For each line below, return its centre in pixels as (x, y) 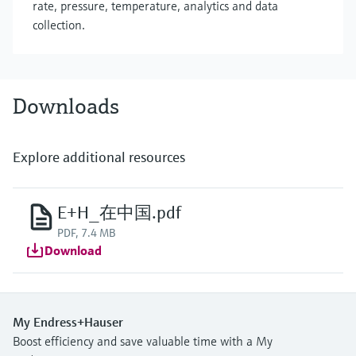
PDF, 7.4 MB (86, 233)
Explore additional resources (99, 157)
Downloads (66, 106)
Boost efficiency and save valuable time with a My (143, 341)
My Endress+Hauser (68, 322)
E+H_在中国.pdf (119, 213)
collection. (59, 25)
